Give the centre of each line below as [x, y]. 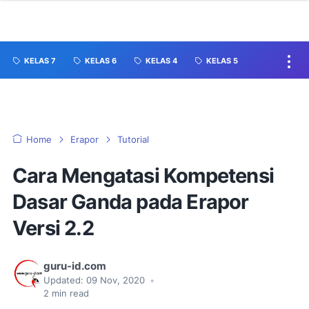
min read [69, 293]
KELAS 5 [222, 61]
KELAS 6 [101, 61]
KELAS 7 [40, 61]
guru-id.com [75, 266]
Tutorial [133, 140]
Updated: [63, 280]
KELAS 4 [161, 61]
